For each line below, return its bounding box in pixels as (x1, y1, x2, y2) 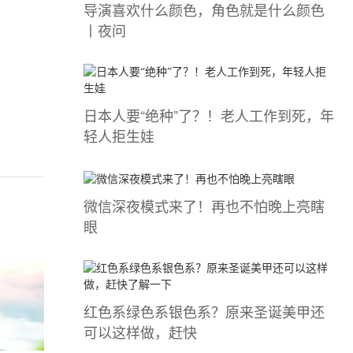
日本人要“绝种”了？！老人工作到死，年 (84, 105, 334, 126)
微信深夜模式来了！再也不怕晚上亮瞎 (84, 195, 325, 216)
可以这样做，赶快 (84, 321, 197, 342)
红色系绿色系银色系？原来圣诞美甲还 (84, 300, 325, 321)
